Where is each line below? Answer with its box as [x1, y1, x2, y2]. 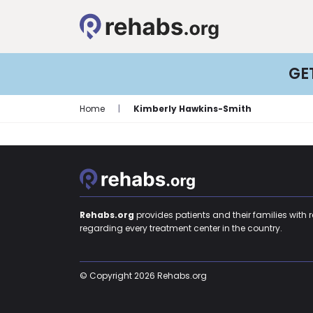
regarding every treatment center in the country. [80, 222, 282, 235]
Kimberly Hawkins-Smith [133, 103, 252, 115]
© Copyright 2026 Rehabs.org [80, 270, 207, 282]
